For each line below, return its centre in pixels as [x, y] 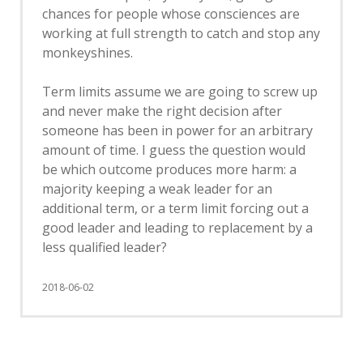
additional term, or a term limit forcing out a [175, 208]
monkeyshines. [88, 53]
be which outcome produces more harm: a [169, 169]
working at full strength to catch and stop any [181, 33]
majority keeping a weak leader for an [157, 189]
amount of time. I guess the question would [174, 150]
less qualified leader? [105, 247]
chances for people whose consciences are [171, 14]
